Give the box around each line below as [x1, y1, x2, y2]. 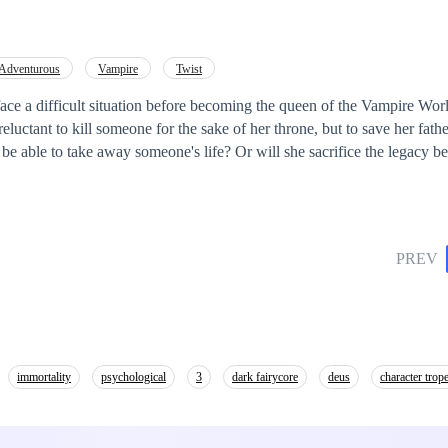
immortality [17, 370, 71, 385]
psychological [101, 370, 166, 385]
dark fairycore [232, 370, 298, 385]
